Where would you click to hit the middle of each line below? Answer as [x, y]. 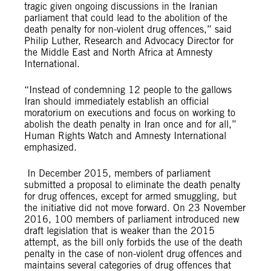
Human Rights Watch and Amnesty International [125, 136]
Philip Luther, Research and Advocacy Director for [129, 41]
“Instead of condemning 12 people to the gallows [128, 90]
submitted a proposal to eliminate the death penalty [132, 185]
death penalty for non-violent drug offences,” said [128, 29]
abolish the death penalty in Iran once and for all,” [130, 124]
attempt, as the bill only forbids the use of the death [133, 242]
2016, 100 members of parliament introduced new [132, 219]
